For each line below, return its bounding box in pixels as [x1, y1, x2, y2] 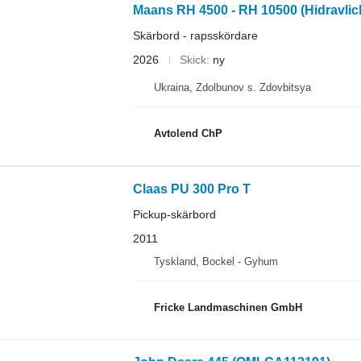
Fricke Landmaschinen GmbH [153, 301, 302, 313]
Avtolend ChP [153, 127, 222, 139]
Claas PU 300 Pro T [132, 181, 251, 196]
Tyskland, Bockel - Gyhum [153, 255, 278, 268]
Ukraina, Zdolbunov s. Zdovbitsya [153, 81, 311, 93]
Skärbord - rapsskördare [132, 29, 258, 42]
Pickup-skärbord [132, 207, 216, 221]
